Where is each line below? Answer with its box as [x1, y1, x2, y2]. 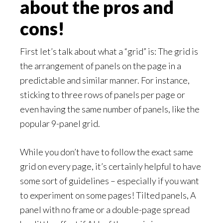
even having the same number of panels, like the [20, 104, 200, 114]
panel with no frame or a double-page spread [20, 204, 190, 215]
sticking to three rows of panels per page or [20, 89, 185, 100]
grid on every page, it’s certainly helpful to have [20, 161, 201, 172]
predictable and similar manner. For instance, [20, 75, 190, 86]
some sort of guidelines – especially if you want [20, 175, 199, 186]
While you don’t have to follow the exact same [20, 146, 193, 157]
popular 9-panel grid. [20, 118, 100, 129]
